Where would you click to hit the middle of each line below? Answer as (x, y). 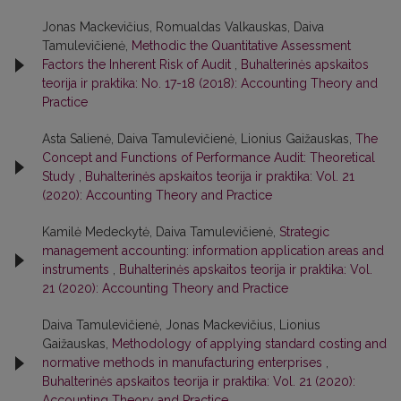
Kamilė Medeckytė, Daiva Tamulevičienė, (161, 232)
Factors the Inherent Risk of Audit (138, 64)
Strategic (304, 232)
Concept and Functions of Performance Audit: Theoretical (209, 158)
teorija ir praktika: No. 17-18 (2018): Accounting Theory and (210, 83)
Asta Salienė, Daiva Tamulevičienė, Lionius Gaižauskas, (199, 139)
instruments (77, 269)
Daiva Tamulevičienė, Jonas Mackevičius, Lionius (181, 325)
